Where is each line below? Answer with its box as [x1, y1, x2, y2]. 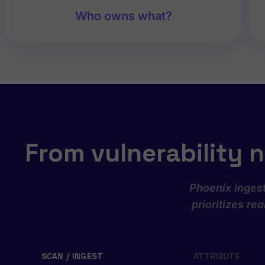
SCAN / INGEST [41, 251, 104, 262]
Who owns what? [75, 9, 173, 24]
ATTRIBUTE [193, 251, 240, 262]
